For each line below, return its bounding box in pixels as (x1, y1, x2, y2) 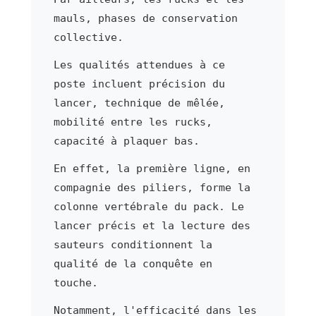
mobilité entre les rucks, (53, 115, 212, 128)
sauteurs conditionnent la (53, 238, 212, 251)
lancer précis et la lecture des (53, 219, 250, 232)
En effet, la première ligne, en (53, 162, 250, 175)
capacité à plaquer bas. (53, 134, 200, 147)
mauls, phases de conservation (53, 11, 238, 25)
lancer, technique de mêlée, (53, 96, 225, 109)
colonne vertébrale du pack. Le (53, 200, 244, 213)
